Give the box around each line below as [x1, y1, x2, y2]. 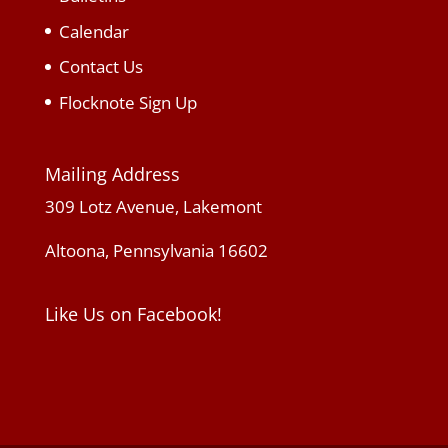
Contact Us [58, 55, 143, 78]
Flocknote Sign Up [58, 90, 197, 114]
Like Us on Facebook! [44, 302, 222, 327]
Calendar [58, 19, 129, 43]
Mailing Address [44, 162, 180, 187]
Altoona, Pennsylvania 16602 [44, 239, 268, 263]
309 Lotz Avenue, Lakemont [44, 195, 262, 219]
